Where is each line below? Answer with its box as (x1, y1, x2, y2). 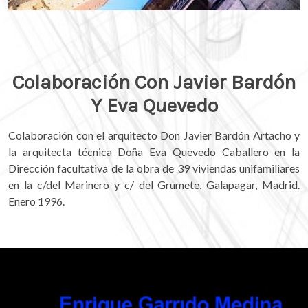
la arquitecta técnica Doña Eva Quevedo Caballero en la (8, 145, 300, 159)
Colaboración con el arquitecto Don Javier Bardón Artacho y (8, 129, 300, 142)
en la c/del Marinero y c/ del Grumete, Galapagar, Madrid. (8, 178, 300, 192)
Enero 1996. (8, 195, 65, 208)
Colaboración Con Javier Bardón (12, 70, 296, 93)
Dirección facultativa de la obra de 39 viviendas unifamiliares (8, 162, 300, 175)
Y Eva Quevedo (90, 93, 218, 117)
